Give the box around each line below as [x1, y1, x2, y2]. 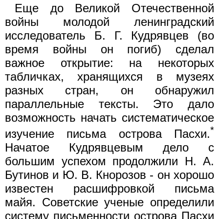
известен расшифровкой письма [5, 181, 214, 195]
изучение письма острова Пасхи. [5, 127, 210, 140]
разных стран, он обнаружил [5, 83, 214, 97]
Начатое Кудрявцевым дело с [5, 140, 214, 154]
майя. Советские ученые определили [5, 195, 214, 209]
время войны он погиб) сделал [5, 42, 214, 56]
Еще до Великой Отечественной [15, 1, 214, 15]
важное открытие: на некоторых [5, 56, 214, 69]
